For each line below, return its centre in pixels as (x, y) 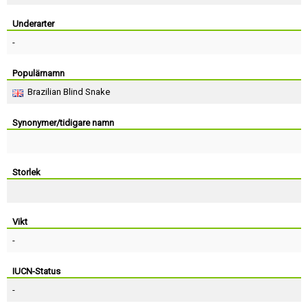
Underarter (33, 24)
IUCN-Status (36, 271)
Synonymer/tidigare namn (63, 123)
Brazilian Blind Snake (69, 92)
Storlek (26, 172)
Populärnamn (38, 73)
